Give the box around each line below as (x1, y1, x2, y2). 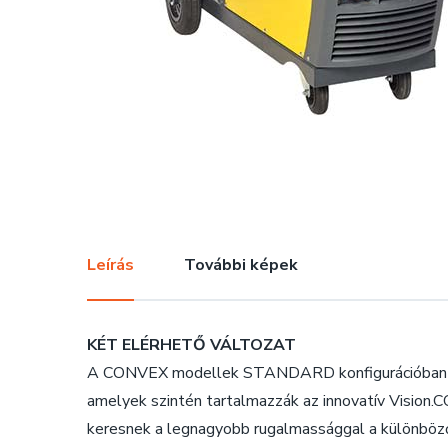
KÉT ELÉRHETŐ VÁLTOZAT (87, 334, 296, 356)
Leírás (87, 254, 134, 276)
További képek (184, 254, 298, 276)
